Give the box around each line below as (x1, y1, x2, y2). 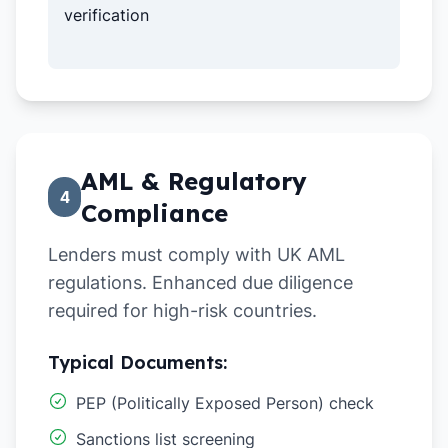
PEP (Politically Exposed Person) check (76, 393, 374, 413)
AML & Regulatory (81, 166, 308, 196)
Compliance (81, 198, 229, 228)
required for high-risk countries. (48, 300, 317, 321)
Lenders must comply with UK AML (48, 244, 345, 265)
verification (64, 5, 149, 25)
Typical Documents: (48, 351, 227, 374)
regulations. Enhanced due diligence (48, 272, 353, 293)
